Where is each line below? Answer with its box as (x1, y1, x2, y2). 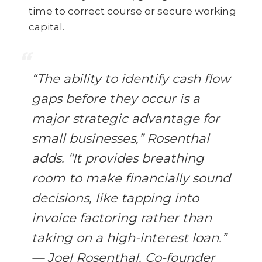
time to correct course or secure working (28, 5, 236, 18)
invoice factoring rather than (32, 210, 212, 226)
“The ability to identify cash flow (32, 71, 230, 87)
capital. (28, 21, 64, 33)
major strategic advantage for (32, 111, 220, 126)
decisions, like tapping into (32, 190, 199, 206)
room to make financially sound (32, 170, 230, 186)
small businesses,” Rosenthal (32, 130, 209, 146)
